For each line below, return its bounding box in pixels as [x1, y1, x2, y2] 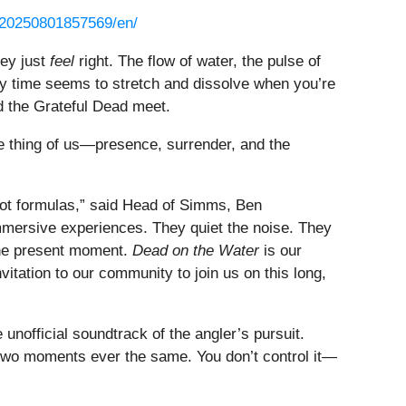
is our [259, 242, 302, 260]
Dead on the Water [132, 242, 259, 260]
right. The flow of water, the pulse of [74, 53, 321, 71]
